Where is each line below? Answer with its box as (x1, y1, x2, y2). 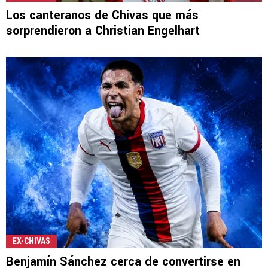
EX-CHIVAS (13, 236, 50, 246)
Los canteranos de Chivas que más (6, 6, 199, 24)
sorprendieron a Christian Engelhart (6, 22, 200, 39)
